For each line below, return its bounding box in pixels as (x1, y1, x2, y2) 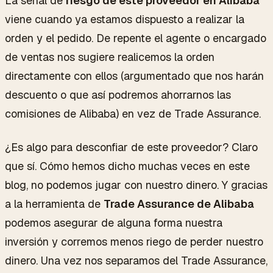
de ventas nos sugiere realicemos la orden (5, 49, 214, 64)
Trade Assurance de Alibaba (104, 196, 254, 211)
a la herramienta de (5, 196, 104, 211)
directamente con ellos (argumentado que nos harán (5, 68, 264, 83)
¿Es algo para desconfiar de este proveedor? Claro (5, 140, 258, 154)
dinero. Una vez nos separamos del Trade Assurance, (5, 253, 268, 268)
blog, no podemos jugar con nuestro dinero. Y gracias (5, 177, 268, 192)
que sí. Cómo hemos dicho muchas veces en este (5, 158, 250, 173)
